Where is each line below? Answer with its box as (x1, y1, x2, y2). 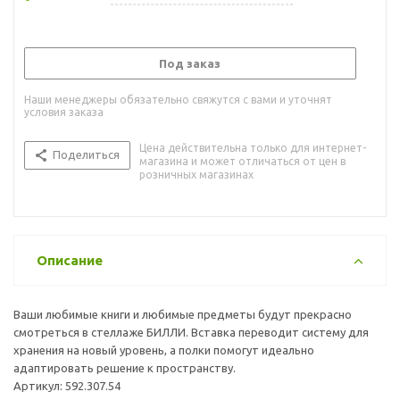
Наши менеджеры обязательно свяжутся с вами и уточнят (24, 93, 332, 105)
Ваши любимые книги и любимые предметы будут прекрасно (13, 307, 352, 321)
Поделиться (53, 147, 120, 161)
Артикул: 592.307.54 (13, 379, 121, 392)
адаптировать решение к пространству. (13, 361, 236, 374)
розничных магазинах (139, 168, 254, 180)
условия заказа (24, 105, 104, 118)
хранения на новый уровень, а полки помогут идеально (13, 343, 314, 356)
